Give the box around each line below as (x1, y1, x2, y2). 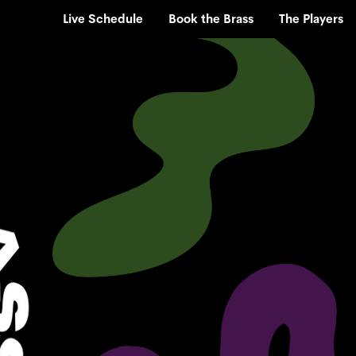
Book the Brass (168, 11, 253, 26)
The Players (279, 11, 343, 26)
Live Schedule (63, 11, 143, 26)
